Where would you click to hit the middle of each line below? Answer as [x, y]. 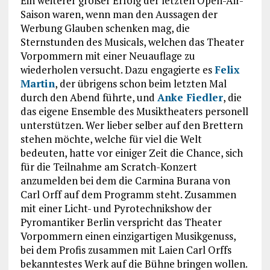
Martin [37, 83]
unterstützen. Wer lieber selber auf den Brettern [131, 125]
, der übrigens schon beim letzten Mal [140, 83]
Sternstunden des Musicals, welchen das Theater [132, 42]
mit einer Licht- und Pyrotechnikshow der [116, 208]
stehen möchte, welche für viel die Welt [111, 139]
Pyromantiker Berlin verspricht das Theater [121, 222]
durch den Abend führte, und [89, 97]
